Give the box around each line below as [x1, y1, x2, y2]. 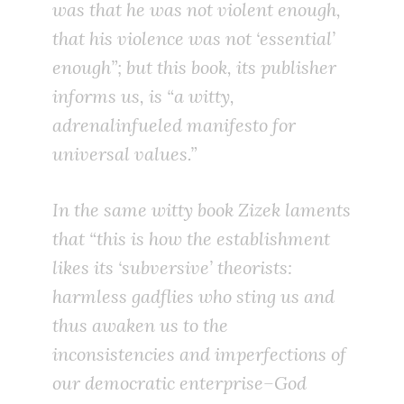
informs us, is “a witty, [52, 85, 234, 108]
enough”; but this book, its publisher [52, 56, 336, 79]
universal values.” [52, 142, 197, 166]
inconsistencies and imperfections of [52, 343, 346, 366]
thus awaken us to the [52, 314, 228, 337]
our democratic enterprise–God [52, 372, 307, 395]
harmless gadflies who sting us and [52, 285, 335, 308]
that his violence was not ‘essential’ [52, 27, 335, 50]
